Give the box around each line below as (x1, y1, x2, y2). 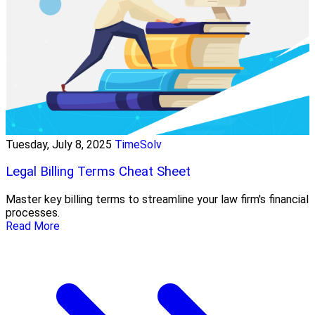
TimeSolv (115, 137, 162, 151)
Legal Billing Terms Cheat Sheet (6, 164, 191, 180)
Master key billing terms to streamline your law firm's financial (6, 193, 309, 206)
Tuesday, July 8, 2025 (6, 137, 112, 151)
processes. (6, 206, 60, 219)
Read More (6, 219, 60, 233)
